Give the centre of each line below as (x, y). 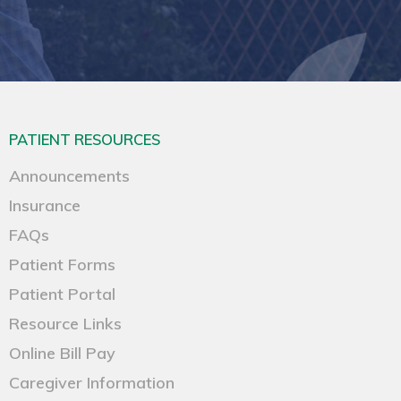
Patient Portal (63, 294)
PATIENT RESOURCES (85, 140)
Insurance (45, 206)
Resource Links (66, 324)
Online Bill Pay (63, 354)
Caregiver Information (92, 383)
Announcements (70, 176)
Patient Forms (63, 265)
